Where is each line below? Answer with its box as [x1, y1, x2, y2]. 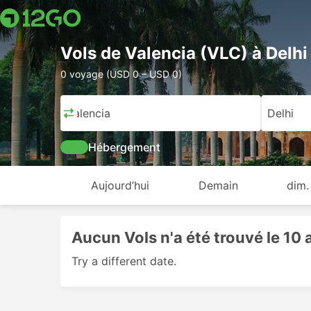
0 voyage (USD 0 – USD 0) [60, 68, 182, 80]
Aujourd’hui [90, 178, 149, 192]
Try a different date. [72, 254, 176, 268]
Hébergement [88, 140, 160, 154]
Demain [198, 178, 238, 192]
